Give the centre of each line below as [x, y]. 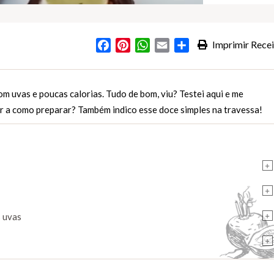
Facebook [132, 45]
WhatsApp [172, 45]
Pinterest [149, 45]
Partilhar [207, 45]
